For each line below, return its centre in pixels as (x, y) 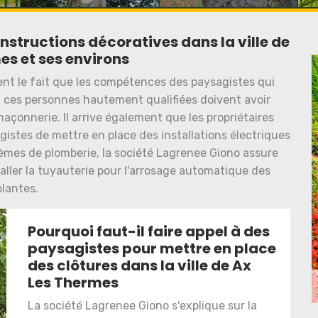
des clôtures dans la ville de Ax (139, 266)
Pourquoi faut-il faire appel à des (149, 232)
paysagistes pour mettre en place (152, 249)
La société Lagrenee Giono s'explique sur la (142, 306)
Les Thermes (73, 283)
